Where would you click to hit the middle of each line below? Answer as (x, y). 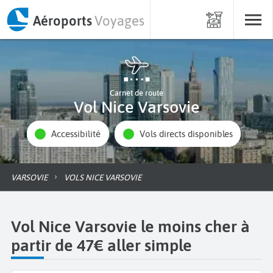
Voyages (119, 20)
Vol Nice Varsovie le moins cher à (130, 226)
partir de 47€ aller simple (101, 245)
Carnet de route (136, 93)
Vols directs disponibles (189, 134)
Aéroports (62, 20)
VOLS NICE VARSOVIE (105, 177)
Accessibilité (79, 134)
